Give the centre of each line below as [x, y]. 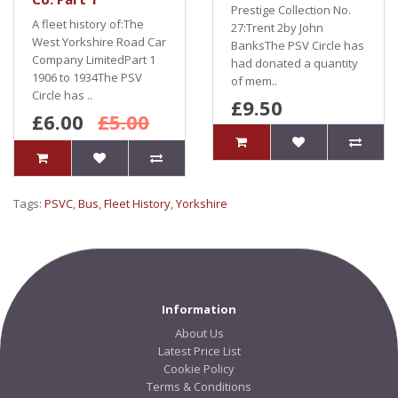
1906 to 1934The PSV [87, 77]
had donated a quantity [295, 63]
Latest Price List [199, 351]
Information [199, 309]
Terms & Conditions [199, 386]
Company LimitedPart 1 [94, 60]
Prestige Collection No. [291, 10]
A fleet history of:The [88, 24]
